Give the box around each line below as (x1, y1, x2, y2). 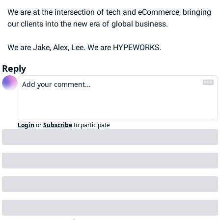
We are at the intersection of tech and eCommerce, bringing (7, 7, 211, 17)
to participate (74, 121, 110, 129)
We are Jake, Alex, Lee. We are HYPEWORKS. (7, 43, 162, 52)
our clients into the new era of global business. (7, 19, 168, 28)
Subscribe (43, 121, 72, 129)
